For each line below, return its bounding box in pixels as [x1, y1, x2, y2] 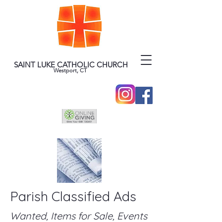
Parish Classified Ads [10, 188, 136, 205]
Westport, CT [53, 67, 88, 74]
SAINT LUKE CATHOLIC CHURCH [13, 60, 128, 69]
